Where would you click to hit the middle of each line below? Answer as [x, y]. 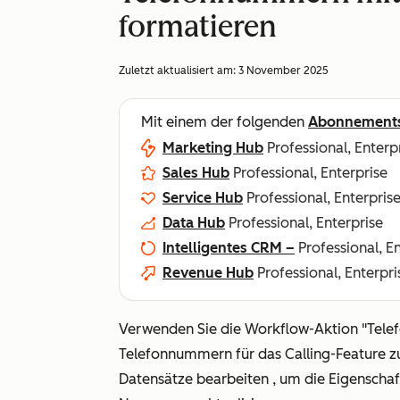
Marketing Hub [213, 148]
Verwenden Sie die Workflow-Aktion [240, 329]
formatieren [198, 27]
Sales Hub [196, 173]
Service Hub [203, 198]
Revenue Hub [208, 273]
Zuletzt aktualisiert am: [179, 71]
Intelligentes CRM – [229, 248]
